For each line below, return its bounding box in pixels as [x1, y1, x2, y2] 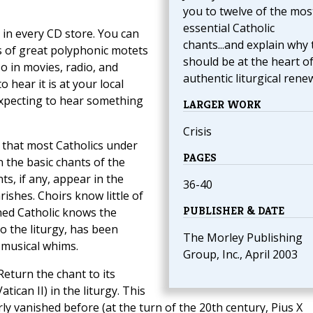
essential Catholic [182, 20, 275, 36]
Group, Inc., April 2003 [182, 247, 298, 263]
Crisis [182, 124, 212, 140]
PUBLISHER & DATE [182, 203, 284, 219]
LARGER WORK [182, 97, 261, 112]
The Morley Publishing [182, 230, 303, 246]
